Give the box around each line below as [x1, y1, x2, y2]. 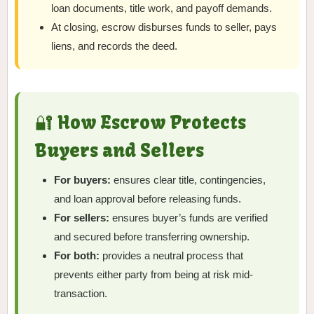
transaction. [54, 287, 108, 299]
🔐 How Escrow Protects [35, 111, 246, 134]
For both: [54, 249, 100, 261]
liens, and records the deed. [51, 39, 178, 52]
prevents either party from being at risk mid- [54, 268, 254, 280]
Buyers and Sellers [35, 139, 204, 162]
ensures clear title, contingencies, [111, 173, 266, 186]
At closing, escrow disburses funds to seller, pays [51, 20, 278, 33]
